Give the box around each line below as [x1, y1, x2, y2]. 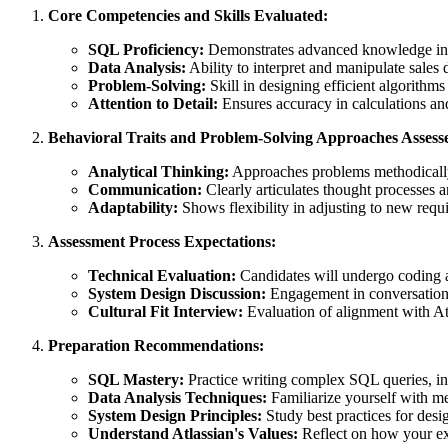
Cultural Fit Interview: [88, 302, 243, 320]
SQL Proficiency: [88, 40, 204, 58]
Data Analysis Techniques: [88, 388, 267, 406]
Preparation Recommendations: [48, 336, 264, 354]
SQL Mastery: [88, 370, 184, 388]
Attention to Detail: [88, 94, 218, 112]
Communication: [88, 180, 202, 198]
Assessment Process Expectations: [48, 232, 276, 250]
